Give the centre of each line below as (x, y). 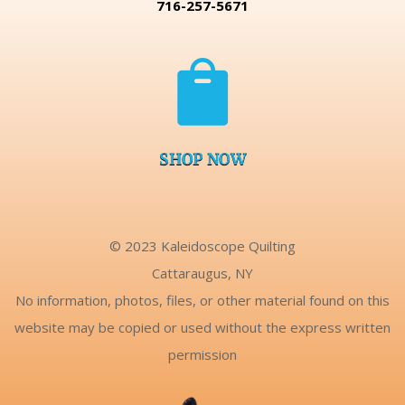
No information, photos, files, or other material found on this (202, 300)
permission (202, 354)
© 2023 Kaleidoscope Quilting (202, 245)
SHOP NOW (202, 159)
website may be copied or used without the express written (202, 327)
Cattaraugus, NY (202, 273)
